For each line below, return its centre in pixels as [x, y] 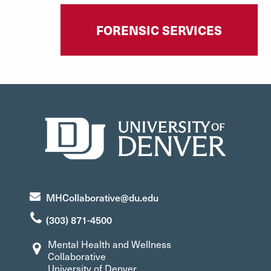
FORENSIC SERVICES [159, 30]
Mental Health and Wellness [110, 244]
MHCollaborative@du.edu [102, 197]
